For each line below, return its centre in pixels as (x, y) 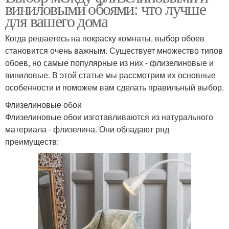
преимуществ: (32, 141)
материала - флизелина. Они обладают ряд (87, 129)
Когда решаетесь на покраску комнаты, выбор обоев (105, 38)
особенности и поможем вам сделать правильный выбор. (114, 87)
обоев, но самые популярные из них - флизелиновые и (109, 62)
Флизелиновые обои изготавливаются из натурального (109, 117)
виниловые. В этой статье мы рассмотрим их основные (110, 75)
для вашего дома (56, 20)
